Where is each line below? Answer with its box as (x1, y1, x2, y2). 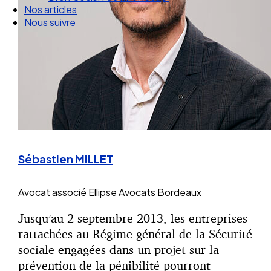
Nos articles (24, 16, 77, 29)
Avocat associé (18, 186, 87, 199)
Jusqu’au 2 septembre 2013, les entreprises (18, 211, 247, 226)
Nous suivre (24, 28, 76, 42)
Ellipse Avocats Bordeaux (88, 186, 201, 199)
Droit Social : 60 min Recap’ (48, 3, 169, 16)
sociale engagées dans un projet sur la (18, 242, 219, 258)
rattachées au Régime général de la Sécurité (18, 226, 252, 242)
